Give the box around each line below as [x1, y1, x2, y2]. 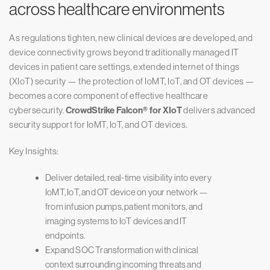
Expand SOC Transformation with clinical [45, 245, 198, 256]
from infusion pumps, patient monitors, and [45, 201, 203, 212]
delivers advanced [181, 105, 256, 116]
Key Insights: [9, 146, 59, 157]
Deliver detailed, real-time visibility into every [45, 172, 212, 183]
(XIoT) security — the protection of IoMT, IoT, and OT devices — [9, 76, 255, 87]
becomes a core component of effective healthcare [9, 90, 208, 101]
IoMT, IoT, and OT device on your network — [45, 187, 209, 198]
